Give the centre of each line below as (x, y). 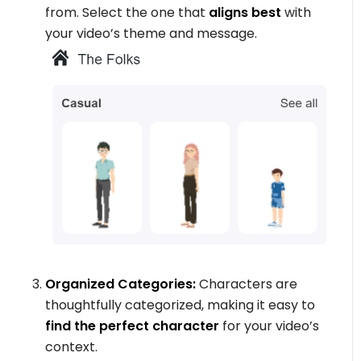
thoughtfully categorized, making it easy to (180, 305)
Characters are (247, 284)
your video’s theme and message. (151, 33)
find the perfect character (133, 326)
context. (72, 346)
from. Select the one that (126, 12)
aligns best (244, 12)
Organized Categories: (121, 284)
